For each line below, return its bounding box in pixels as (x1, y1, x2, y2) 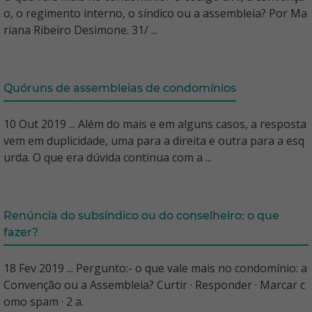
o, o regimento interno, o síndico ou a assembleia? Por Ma (3, 6, 307, 22)
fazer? (3, 226, 38, 240)
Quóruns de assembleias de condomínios (3, 81, 236, 95)
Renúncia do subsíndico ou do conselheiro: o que (3, 209, 279, 223)
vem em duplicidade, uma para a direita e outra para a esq (3, 133, 304, 149)
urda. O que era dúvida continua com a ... (3, 150, 212, 166)
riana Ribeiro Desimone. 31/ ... (3, 22, 157, 38)
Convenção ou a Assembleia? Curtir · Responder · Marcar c (3, 277, 305, 293)
